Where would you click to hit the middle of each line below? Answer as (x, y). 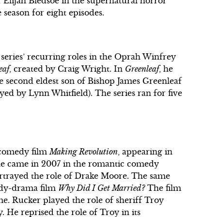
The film (163, 188)
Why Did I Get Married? (102, 188)
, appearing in (145, 151)
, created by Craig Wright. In (67, 69)
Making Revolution (84, 151)
